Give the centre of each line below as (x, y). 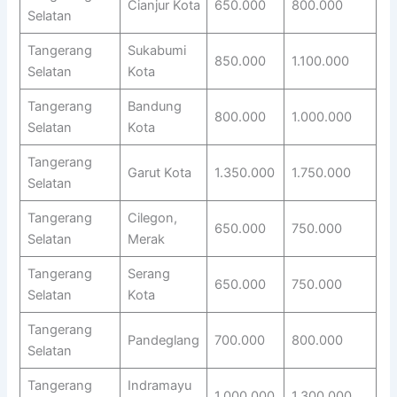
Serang (148, 274)
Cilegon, (152, 218)
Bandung (154, 107)
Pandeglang (163, 341)
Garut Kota (159, 173)
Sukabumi (156, 51)
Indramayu (159, 386)
